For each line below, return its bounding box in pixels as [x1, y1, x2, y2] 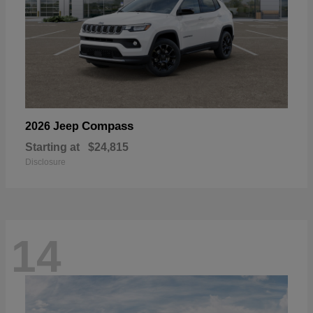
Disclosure [25, 156, 66, 167]
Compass [82, 119, 133, 133]
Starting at [25, 140, 80, 153]
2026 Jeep [25, 119, 82, 132]
